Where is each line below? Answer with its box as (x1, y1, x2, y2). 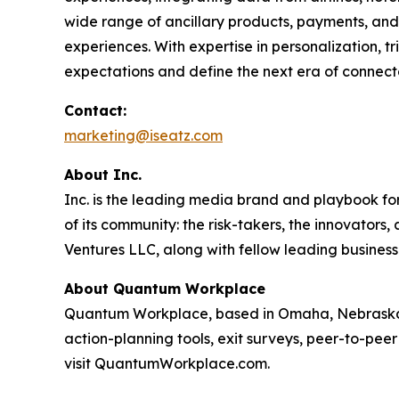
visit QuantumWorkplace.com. (64, 354, 270, 372)
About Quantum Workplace (64, 280, 265, 297)
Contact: (64, 102, 126, 119)
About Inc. (64, 166, 142, 183)
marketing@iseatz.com (64, 126, 223, 144)
